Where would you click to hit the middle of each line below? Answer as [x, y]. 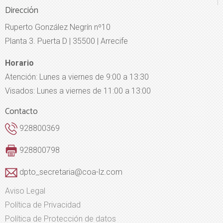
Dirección [22, 11]
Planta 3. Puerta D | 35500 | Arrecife [66, 41]
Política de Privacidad [43, 205]
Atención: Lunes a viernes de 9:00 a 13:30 [77, 77]
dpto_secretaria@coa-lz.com [70, 172]
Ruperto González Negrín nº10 [58, 27]
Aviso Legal [25, 191]
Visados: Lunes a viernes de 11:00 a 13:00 [78, 91]
